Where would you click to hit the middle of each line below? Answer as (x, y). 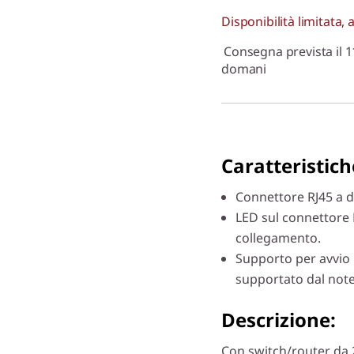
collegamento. (278, 237)
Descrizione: (279, 319)
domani (244, 68)
